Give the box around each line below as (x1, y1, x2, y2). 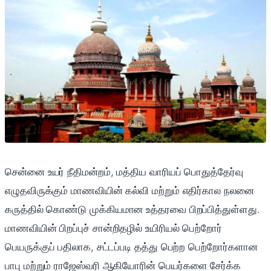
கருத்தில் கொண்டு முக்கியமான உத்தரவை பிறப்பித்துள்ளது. (5, 203, 260, 216)
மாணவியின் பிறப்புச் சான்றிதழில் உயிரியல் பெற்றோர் (5, 222, 223, 235)
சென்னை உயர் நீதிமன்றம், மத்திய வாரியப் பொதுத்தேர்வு (5, 166, 243, 178)
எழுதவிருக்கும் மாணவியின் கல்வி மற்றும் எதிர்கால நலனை (5, 184, 254, 197)
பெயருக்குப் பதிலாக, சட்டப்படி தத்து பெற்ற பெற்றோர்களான (5, 241, 258, 253)
